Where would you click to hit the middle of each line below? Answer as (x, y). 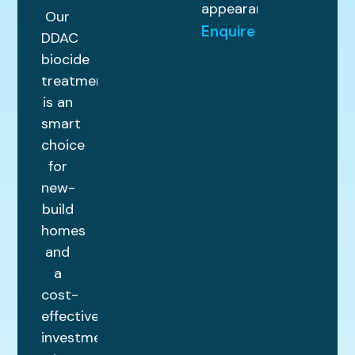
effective (71, 317)
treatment (76, 81)
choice (63, 145)
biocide (66, 60)
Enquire (228, 32)
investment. (80, 338)
